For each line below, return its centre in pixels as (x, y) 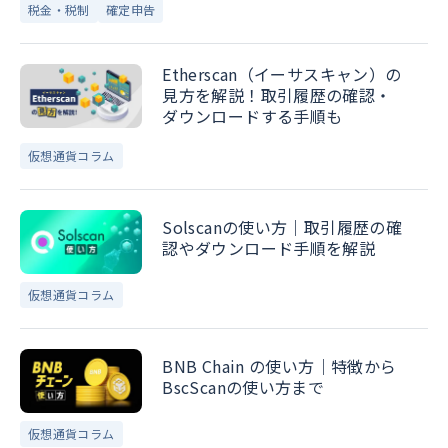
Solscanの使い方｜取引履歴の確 (282, 226)
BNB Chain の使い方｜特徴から (279, 365)
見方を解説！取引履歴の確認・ (277, 94)
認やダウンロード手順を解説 (269, 247)
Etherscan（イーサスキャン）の (282, 73)
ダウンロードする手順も (252, 115)
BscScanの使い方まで (243, 386)
